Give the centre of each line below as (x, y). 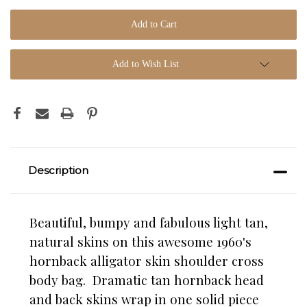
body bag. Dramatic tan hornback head (147, 280)
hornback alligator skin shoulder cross (147, 261)
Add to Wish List (145, 64)
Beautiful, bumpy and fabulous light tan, (149, 223)
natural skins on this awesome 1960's (140, 242)
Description (58, 171)
